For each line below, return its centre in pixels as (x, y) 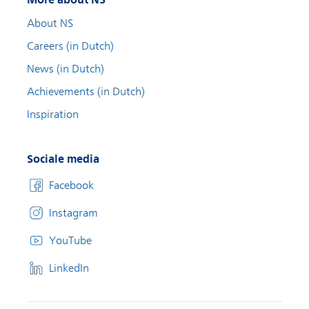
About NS (50, 24)
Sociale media (63, 159)
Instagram (73, 213)
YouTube (70, 240)
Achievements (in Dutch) (86, 92)
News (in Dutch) (66, 69)
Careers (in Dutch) (70, 47)
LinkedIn (69, 268)
